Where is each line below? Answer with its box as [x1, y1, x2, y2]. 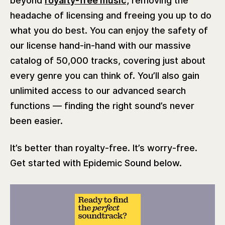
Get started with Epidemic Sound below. [10, 158, 182, 169]
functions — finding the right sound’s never [10, 100, 194, 111]
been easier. [10, 116, 65, 127]
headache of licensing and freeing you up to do [10, 10, 211, 21]
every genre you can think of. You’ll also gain [10, 70, 199, 81]
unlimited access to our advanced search [10, 85, 186, 96]
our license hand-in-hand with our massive [10, 40, 191, 51]
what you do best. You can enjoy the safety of [10, 25, 208, 36]
